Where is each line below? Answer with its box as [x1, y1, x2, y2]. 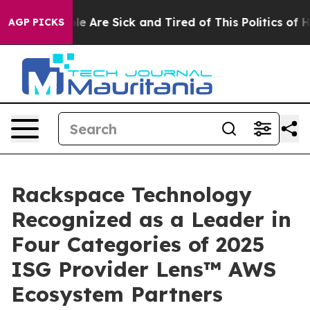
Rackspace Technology [11, 181, 252, 208]
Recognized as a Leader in [11, 206, 291, 232]
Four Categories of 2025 [11, 231, 264, 257]
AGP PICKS [8, 16, 64, 28]
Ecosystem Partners [11, 281, 223, 307]
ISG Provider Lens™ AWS [11, 256, 276, 282]
